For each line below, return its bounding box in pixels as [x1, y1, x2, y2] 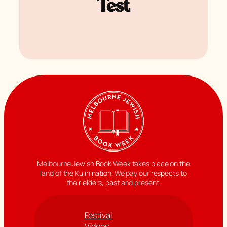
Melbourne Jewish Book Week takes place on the [37, 159, 190, 169]
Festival [84, 210, 112, 221]
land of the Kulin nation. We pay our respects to [40, 168, 187, 178]
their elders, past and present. [66, 178, 161, 188]
